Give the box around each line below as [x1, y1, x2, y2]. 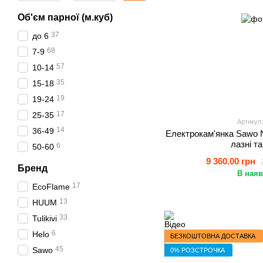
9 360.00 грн [206, 156, 256, 166]
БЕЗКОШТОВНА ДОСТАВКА [170, 232, 255, 240]
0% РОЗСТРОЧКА [170, 246, 225, 254]
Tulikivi [32, 214, 57, 223]
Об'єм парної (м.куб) [18, 12, 113, 22]
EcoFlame [32, 182, 70, 191]
